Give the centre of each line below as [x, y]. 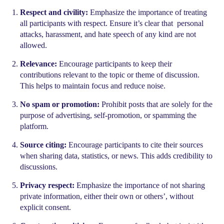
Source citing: [43, 145]
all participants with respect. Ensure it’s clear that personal [112, 23]
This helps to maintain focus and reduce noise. [93, 86]
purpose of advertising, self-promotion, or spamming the [108, 115]
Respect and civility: [54, 12]
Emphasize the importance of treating [147, 12]
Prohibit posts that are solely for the [156, 104]
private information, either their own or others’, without [107, 196]
